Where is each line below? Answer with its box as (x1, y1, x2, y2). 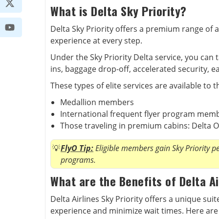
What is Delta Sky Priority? (50, 2, 187, 20)
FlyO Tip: (61, 143, 93, 153)
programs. (61, 154, 96, 165)
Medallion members (60, 97, 134, 108)
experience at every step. (50, 35, 142, 46)
